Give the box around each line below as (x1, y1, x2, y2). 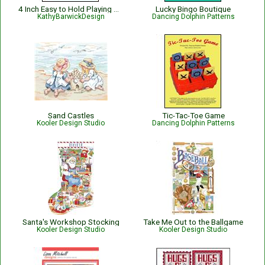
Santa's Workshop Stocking (22, 217, 119, 227)
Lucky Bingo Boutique (156, 4, 231, 14)
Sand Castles (47, 111, 94, 120)
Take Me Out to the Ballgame (143, 217, 243, 227)
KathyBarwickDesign (37, 12, 105, 21)
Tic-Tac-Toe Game (161, 111, 225, 120)
